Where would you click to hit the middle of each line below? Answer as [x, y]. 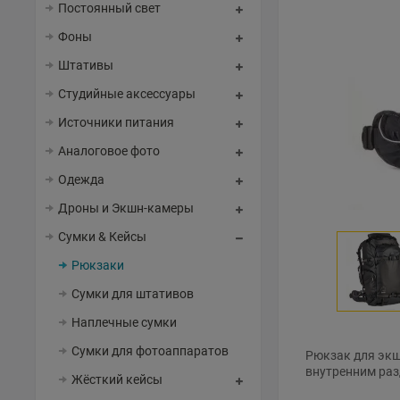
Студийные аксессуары [127, 94]
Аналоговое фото [109, 151]
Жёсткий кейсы [117, 379]
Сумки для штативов [133, 294]
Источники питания [116, 122]
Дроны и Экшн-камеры [126, 208]
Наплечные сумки [124, 322]
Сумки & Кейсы [102, 237]
